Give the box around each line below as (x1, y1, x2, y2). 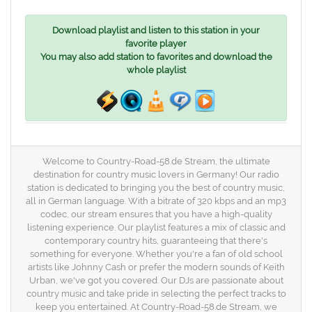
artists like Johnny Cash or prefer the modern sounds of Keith (27, 261, 285, 272)
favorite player (125, 38, 187, 49)
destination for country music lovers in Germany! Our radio (33, 169, 279, 180)
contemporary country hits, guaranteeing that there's (45, 235, 267, 246)
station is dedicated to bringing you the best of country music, (27, 182, 285, 193)
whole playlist (126, 64, 186, 75)
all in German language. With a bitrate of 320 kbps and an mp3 (26, 195, 286, 206)
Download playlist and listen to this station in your (52, 24, 260, 36)
